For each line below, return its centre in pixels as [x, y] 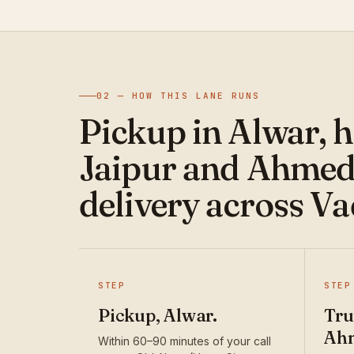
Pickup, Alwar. [158, 316]
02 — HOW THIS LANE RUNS [178, 96]
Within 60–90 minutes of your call [185, 341]
